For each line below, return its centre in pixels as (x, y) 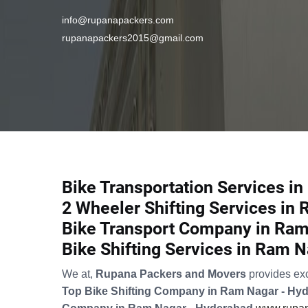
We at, (79, 274)
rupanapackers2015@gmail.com (133, 37)
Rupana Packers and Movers (172, 274)
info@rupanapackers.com (118, 20)
